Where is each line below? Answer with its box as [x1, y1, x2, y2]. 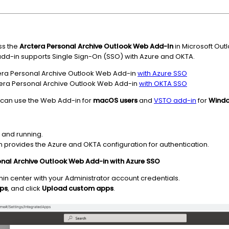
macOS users [93, 96, 138, 105]
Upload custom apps [42, 184, 113, 193]
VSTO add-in [154, 96, 196, 105]
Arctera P [19, 41, 51, 51]
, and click [8, 184, 42, 193]
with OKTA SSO [139, 79, 187, 88]
